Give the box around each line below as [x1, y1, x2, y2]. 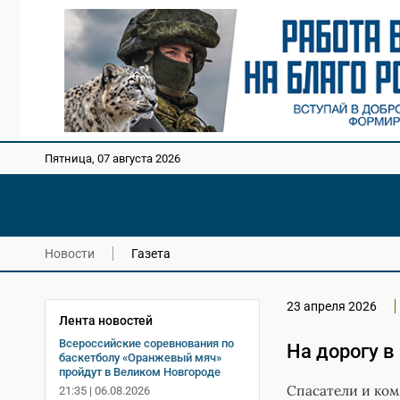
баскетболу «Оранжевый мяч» [59, 350, 221, 364]
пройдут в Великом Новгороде [59, 364, 221, 379]
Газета [131, 246, 171, 261]
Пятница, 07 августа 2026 [45, 152, 180, 166]
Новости [45, 246, 95, 261]
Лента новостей [59, 312, 153, 328]
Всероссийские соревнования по [59, 336, 234, 350]
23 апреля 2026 [286, 298, 377, 313]
